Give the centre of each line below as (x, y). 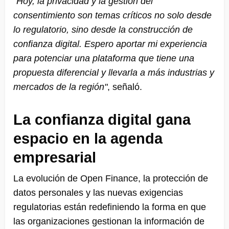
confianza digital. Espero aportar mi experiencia (110, 44)
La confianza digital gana (102, 119)
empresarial (55, 157)
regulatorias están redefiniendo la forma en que (110, 207)
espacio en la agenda (88, 138)
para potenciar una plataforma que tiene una (104, 58)
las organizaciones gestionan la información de (109, 221)
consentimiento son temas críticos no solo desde (112, 15)
